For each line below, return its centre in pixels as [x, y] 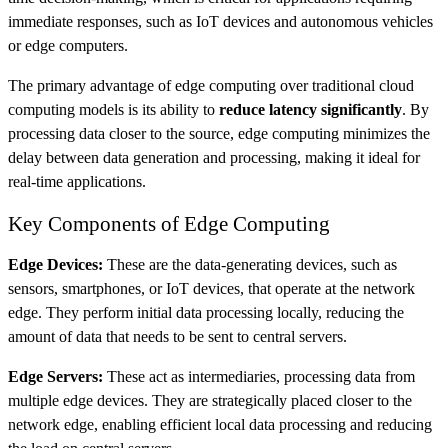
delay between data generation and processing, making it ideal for [214, 157]
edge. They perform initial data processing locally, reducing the [206, 312]
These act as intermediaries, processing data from [259, 376]
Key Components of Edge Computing [169, 223]
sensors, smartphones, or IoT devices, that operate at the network [211, 288]
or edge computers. [68, 45]
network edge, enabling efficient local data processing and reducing [220, 424]
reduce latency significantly [310, 109]
